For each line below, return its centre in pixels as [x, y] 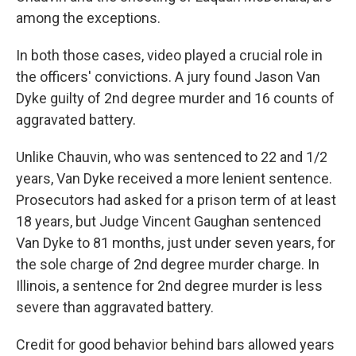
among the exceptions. [88, 18]
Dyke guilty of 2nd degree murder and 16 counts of [175, 98]
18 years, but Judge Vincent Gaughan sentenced [168, 221]
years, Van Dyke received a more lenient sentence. [174, 178]
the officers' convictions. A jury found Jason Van [168, 77]
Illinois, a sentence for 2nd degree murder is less [169, 286]
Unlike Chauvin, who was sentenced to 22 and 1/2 [172, 157]
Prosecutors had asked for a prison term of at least [176, 200]
